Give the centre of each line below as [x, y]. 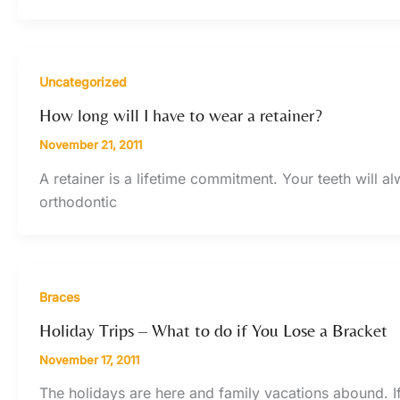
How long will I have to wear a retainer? [181, 115]
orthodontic [78, 201]
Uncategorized [83, 82]
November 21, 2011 [91, 145]
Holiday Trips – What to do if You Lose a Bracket [213, 329]
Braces [60, 296]
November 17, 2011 [89, 359]
